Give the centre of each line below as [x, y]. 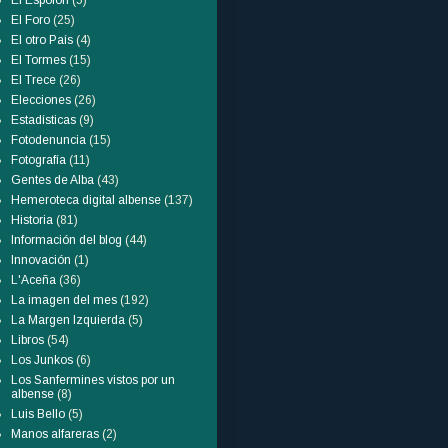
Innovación [41, 260]
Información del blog [66, 240]
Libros [27, 340]
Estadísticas [43, 120]
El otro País [42, 40]
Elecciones [41, 100]
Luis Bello [38, 414]
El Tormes [38, 60]
